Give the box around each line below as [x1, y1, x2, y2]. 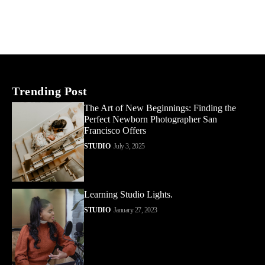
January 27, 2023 [113, 206, 157, 215]
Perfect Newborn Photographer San [84, 114, 218, 124]
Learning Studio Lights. [84, 189, 173, 200]
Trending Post [12, 84, 88, 98]
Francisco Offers [84, 125, 147, 135]
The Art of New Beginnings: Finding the [84, 102, 237, 113]
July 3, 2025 [113, 141, 145, 150]
